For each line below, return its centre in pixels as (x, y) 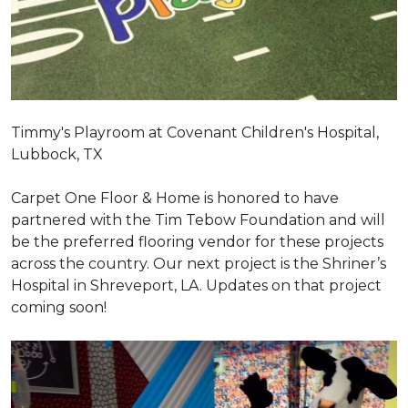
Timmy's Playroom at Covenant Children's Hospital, (195, 132)
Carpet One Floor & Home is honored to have (175, 198)
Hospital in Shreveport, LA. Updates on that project (196, 285)
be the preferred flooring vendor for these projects (197, 241)
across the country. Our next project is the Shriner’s (199, 263)
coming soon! (59, 307)
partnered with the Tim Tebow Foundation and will (198, 219)
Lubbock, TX (57, 154)
